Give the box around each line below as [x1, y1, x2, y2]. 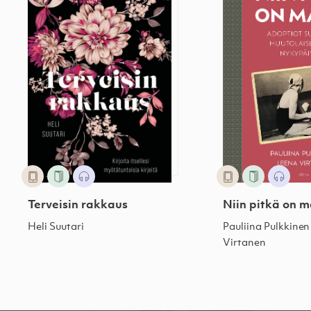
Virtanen [223, 237, 266, 249]
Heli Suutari [28, 221, 84, 233]
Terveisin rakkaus [28, 199, 128, 211]
